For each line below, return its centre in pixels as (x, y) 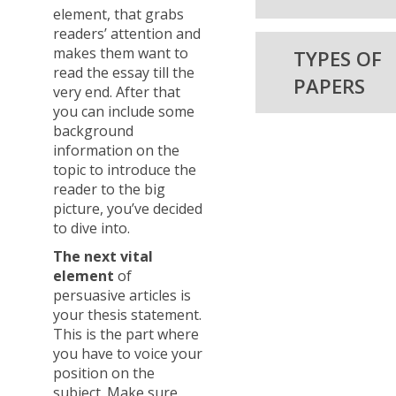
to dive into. (91, 228)
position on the (104, 373)
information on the (116, 150)
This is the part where (126, 334)
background (93, 130)
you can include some (124, 111)
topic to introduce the (125, 169)
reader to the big (109, 189)
